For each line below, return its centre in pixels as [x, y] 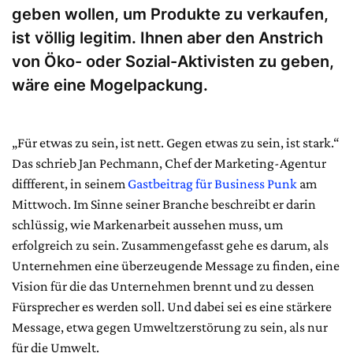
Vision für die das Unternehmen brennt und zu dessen [163, 286]
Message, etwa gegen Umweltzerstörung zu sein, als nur [170, 327]
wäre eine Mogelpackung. [110, 85]
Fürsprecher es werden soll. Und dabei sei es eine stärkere [172, 307]
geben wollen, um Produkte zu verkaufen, [170, 14]
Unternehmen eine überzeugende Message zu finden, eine [176, 266]
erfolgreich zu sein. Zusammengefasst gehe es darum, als [170, 245]
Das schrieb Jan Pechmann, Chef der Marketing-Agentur [169, 163]
